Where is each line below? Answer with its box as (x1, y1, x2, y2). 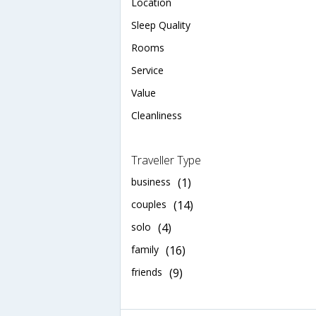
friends (131, 265, 162, 279)
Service (131, 63, 164, 77)
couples (131, 197, 166, 211)
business (131, 174, 171, 188)
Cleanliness (131, 108, 182, 122)
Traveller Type (131, 152, 201, 168)
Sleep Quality (131, 18, 190, 32)
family (131, 242, 159, 256)
